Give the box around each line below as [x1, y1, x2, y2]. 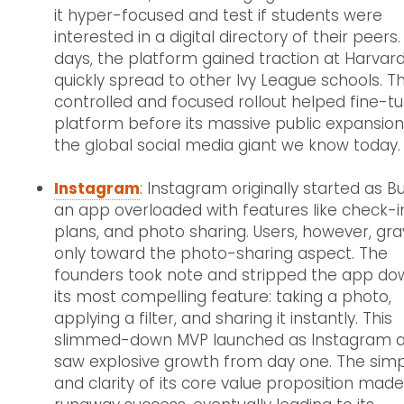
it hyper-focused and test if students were [54, 4, 382, 26]
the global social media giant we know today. [54, 133, 400, 156]
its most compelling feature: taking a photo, [54, 285, 391, 308]
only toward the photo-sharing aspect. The [54, 242, 388, 264]
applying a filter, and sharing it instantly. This [54, 307, 392, 329]
